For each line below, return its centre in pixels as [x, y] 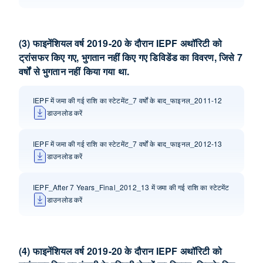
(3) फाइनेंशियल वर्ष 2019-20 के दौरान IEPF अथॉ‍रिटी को [120, 43]
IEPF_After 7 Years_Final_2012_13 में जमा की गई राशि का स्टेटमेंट [131, 187]
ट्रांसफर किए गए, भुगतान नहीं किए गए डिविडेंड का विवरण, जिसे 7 [131, 57]
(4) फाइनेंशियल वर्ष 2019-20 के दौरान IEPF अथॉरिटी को [120, 251]
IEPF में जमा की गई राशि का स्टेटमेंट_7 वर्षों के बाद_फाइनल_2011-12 [128, 100]
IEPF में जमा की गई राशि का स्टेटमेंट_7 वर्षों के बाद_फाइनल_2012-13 [128, 144]
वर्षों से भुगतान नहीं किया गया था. [74, 71]
